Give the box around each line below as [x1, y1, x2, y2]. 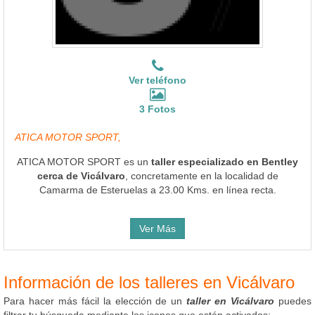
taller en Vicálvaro [186, 295, 275, 307]
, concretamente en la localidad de [124, 169, 278, 181]
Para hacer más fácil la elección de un [4, 295, 187, 307]
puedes [274, 295, 312, 307]
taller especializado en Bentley [151, 155, 298, 167]
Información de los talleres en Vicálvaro [4, 272, 295, 292]
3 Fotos [139, 103, 176, 115]
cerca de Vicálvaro [37, 169, 125, 181]
